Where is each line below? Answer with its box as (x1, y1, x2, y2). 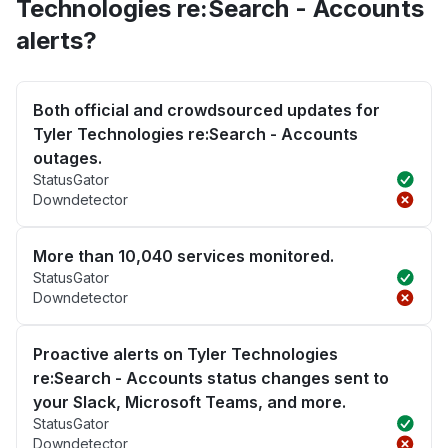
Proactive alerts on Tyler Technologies (33, 344, 338, 365)
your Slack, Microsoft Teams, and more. (33, 392, 346, 413)
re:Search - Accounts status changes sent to (33, 368, 389, 389)
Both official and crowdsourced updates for (33, 100, 380, 121)
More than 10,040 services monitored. (33, 246, 334, 267)
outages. (33, 148, 102, 169)
